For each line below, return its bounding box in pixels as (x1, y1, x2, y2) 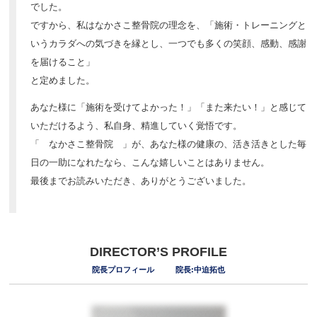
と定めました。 (30, 75, 96, 86)
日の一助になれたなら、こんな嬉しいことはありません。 (30, 157, 270, 168)
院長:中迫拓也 (175, 265, 225, 274)
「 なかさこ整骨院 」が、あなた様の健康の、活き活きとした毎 (30, 139, 307, 149)
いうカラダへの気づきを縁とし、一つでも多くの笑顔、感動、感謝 (30, 38, 307, 49)
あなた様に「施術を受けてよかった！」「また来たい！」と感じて (30, 102, 307, 113)
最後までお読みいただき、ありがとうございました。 (30, 175, 252, 186)
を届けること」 (30, 57, 96, 67)
